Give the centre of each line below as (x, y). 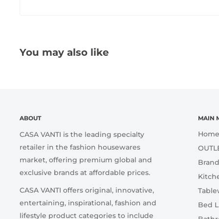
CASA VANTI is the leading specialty (82, 134)
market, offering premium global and (86, 160)
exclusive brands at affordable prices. (85, 172)
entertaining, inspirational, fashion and (88, 203)
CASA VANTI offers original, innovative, (87, 190)
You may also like (64, 52)
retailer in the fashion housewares (80, 147)
